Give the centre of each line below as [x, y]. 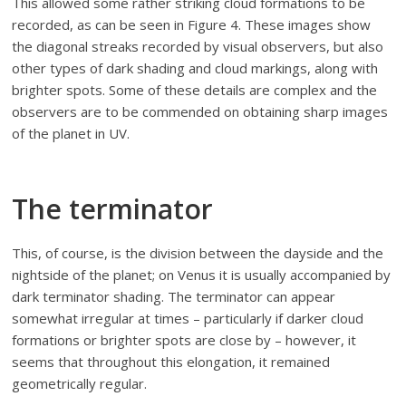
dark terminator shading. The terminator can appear [174, 296]
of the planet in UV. [71, 133]
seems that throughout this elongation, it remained [171, 361]
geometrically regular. [80, 383]
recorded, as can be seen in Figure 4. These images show [192, 24]
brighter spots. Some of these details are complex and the [195, 89]
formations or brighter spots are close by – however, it [184, 339]
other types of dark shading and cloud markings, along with [195, 68]
